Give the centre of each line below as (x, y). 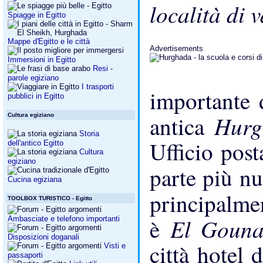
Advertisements (176, 49)
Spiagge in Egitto (37, 15)
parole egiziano (33, 78)
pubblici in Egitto (36, 96)
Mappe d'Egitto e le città (49, 41)
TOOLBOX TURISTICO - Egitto (50, 198)
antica (182, 127)
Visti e (115, 246)
